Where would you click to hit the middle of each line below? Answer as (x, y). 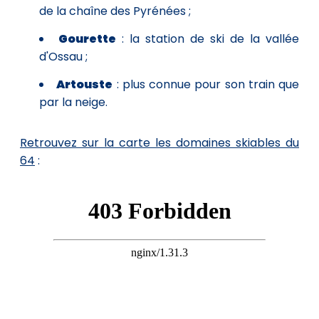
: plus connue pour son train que (206, 84)
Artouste (85, 84)
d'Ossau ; (63, 56)
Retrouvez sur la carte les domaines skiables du (159, 142)
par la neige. (73, 102)
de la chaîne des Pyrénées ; (115, 11)
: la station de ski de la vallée (208, 38)
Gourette (87, 38)
